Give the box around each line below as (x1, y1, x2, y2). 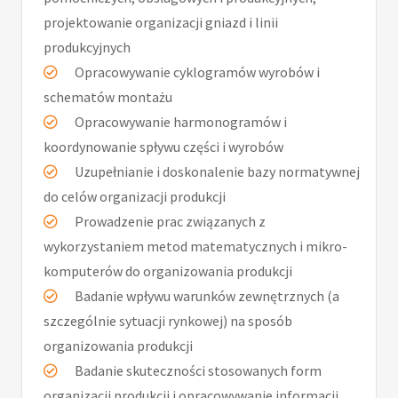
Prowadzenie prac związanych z (72, 211, 266, 230)
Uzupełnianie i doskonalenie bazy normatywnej (72, 162, 360, 180)
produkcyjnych (44, 37, 131, 56)
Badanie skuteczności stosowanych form (72, 361, 322, 379)
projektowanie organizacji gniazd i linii (44, 12, 278, 31)
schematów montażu (44, 87, 172, 106)
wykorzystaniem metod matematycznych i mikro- (44, 236, 347, 255)
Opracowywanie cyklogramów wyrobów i (72, 62, 320, 81)
